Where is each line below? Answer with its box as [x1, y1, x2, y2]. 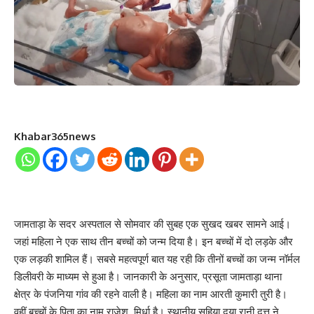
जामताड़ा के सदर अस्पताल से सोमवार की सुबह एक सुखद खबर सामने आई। [14, 217, 291, 231]
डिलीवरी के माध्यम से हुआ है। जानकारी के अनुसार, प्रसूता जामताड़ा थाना [14, 269, 282, 283]
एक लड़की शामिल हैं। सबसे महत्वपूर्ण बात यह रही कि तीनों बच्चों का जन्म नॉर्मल [14, 252, 300, 266]
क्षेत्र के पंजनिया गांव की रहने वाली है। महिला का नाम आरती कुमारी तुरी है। [14, 287, 287, 301]
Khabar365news [14, 129, 96, 143]
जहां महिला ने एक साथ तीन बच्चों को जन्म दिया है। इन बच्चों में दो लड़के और [14, 234, 293, 248]
